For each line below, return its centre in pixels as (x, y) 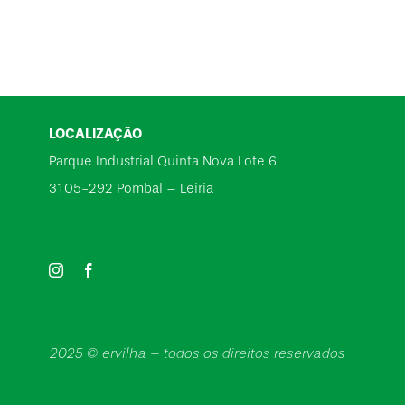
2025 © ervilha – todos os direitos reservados (196, 353)
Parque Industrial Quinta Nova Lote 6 (162, 161)
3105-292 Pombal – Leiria (131, 188)
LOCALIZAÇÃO (95, 134)
